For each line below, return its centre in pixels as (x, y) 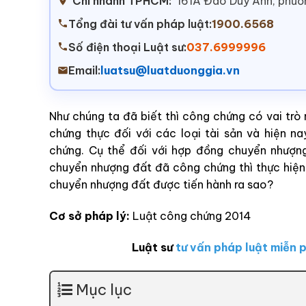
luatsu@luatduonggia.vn (170, 71)
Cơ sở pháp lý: (91, 216)
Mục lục (104, 289)
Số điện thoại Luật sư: (127, 47)
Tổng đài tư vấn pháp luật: (140, 24)
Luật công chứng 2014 (192, 216)
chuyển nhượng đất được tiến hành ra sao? (161, 185)
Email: (84, 71)
